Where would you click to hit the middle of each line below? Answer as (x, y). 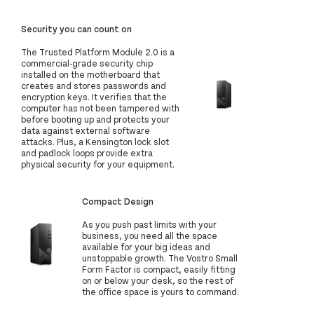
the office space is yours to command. (161, 292)
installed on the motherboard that (90, 75)
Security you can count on (76, 29)
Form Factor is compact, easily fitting (159, 269)
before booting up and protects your (95, 120)
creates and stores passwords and (94, 86)
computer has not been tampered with (100, 108)
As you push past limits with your (150, 225)
